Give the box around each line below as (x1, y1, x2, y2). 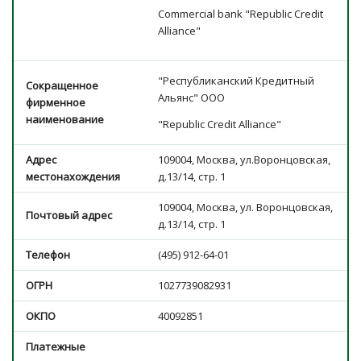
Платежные (26, 339, 85, 354)
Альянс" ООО (158, 90, 225, 105)
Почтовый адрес (26, 208, 112, 222)
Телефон (26, 247, 70, 262)
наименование (26, 112, 104, 127)
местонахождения (26, 169, 120, 184)
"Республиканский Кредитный (158, 73, 314, 88)
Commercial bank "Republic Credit (158, 6, 323, 21)
